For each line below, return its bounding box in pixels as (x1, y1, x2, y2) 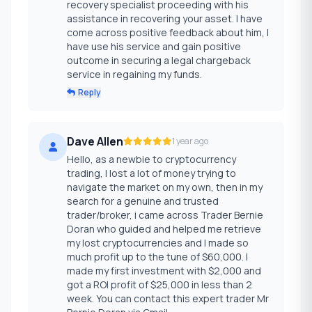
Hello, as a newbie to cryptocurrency (67, 153, 236, 166)
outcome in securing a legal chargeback (67, 54, 251, 68)
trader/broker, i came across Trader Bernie (67, 208, 263, 222)
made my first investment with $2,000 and (67, 264, 261, 278)
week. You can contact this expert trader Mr (67, 292, 269, 306)
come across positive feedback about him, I (67, 26, 269, 40)
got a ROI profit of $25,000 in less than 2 (67, 278, 252, 292)
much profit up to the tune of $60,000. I (67, 250, 248, 264)
